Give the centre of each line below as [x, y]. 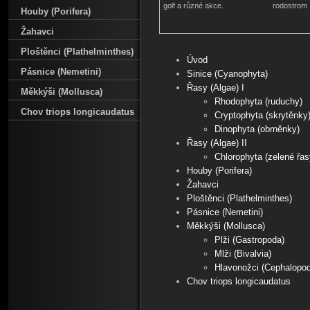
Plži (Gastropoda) [249, 240]
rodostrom [290, 6]
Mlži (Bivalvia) [243, 254]
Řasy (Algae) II [217, 143]
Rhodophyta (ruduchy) [258, 101]
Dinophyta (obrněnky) [257, 129]
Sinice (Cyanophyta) [227, 74]
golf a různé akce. [193, 6]
